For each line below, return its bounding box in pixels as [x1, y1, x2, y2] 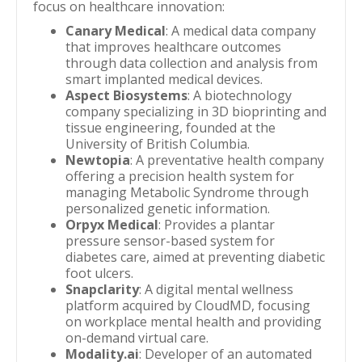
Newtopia [65, 151, 130, 169]
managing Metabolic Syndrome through [65, 183, 309, 201]
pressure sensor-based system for [65, 232, 275, 250]
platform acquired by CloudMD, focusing [65, 297, 310, 314]
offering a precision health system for [65, 167, 294, 185]
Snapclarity [65, 280, 139, 298]
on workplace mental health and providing [65, 313, 322, 330]
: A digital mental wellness [139, 280, 293, 298]
